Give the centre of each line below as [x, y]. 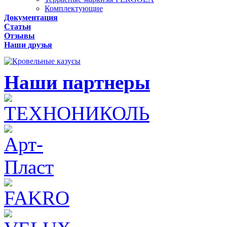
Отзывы [20, 36]
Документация [31, 17]
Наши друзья [28, 45]
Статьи [17, 27]
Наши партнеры [77, 82]
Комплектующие [74, 8]
